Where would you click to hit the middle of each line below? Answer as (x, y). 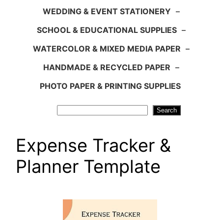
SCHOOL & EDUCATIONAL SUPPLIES (107, 30)
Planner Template (88, 167)
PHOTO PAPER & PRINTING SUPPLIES (110, 86)
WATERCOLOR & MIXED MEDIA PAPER (107, 49)
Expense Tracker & (93, 146)
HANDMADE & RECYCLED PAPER (107, 68)
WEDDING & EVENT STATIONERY (107, 12)
